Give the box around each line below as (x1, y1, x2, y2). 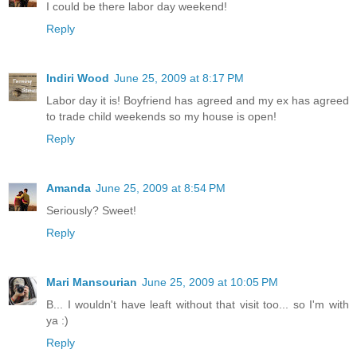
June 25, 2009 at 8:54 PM (96, 182, 226, 195)
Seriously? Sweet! (46, 204, 136, 218)
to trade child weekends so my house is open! (46, 110, 277, 124)
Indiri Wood (46, 72, 109, 85)
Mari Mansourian (46, 276, 137, 289)
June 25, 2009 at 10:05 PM (142, 276, 278, 289)
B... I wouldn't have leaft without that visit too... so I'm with (46, 298, 349, 312)
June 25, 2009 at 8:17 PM (114, 72, 244, 85)
